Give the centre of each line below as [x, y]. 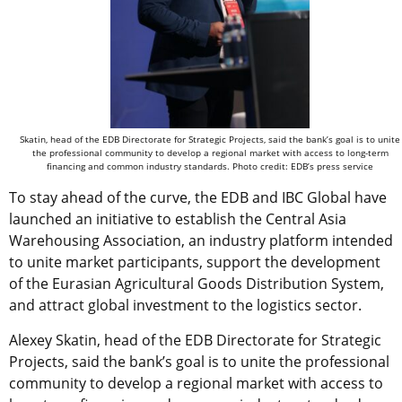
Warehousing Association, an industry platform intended [201, 240]
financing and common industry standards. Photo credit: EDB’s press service [210, 166]
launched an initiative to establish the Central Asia [178, 218]
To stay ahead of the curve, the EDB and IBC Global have [198, 197]
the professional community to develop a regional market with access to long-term [210, 152]
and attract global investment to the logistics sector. [185, 305]
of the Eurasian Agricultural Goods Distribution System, [197, 283]
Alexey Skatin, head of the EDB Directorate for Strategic [195, 340]
